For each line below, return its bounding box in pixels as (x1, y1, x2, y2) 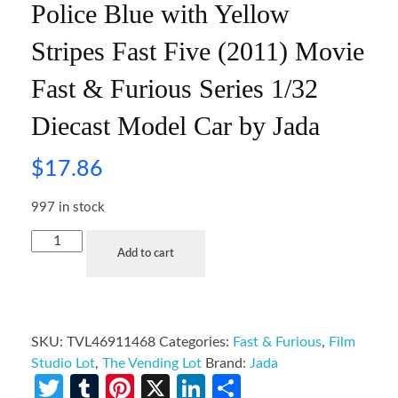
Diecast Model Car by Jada (31, 110, 320, 140)
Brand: (205, 356, 250, 371)
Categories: (159, 335, 233, 350)
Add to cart (117, 248, 175, 260)
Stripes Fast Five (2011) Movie (31, 36, 364, 66)
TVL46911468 (67, 335, 155, 350)
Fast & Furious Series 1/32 (31, 73, 318, 103)
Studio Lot (31, 356, 95, 371)
